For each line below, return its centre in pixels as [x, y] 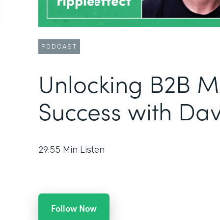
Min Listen [84, 150]
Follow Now [74, 208]
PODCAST [59, 47]
